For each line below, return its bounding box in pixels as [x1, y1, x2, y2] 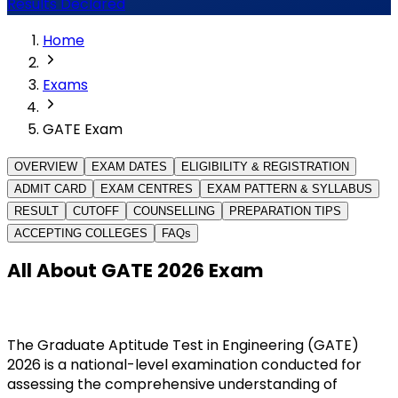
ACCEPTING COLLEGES [14, 226, 147, 240]
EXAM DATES [92, 159, 167, 173]
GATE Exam [43, 118, 123, 139]
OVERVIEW [14, 159, 77, 173]
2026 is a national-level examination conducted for [7, 354, 362, 375]
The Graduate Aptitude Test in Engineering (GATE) [7, 334, 359, 355]
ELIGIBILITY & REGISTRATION [181, 159, 349, 173]
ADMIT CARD [14, 181, 86, 195]
